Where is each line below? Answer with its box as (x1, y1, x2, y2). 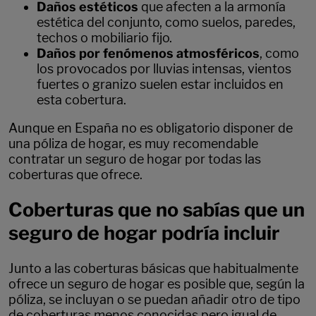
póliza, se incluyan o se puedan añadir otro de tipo (8, 291, 300, 307)
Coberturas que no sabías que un (8, 198, 305, 222)
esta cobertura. (37, 92, 126, 107)
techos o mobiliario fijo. (37, 30, 172, 45)
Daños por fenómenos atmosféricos (37, 45, 260, 61)
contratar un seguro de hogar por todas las (8, 151, 261, 166)
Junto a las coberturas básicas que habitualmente (8, 260, 298, 276)
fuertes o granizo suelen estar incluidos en (37, 76, 284, 92)
